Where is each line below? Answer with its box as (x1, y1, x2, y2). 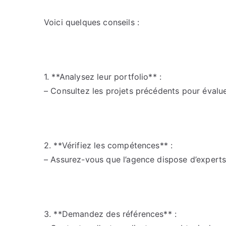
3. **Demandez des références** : (44, 209, 177, 219)
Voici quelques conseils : (44, 17, 139, 27)
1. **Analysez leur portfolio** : (44, 72, 162, 82)
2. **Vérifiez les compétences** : (44, 140, 173, 150)
